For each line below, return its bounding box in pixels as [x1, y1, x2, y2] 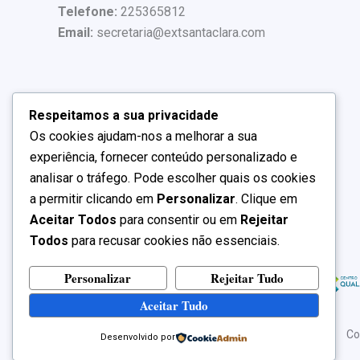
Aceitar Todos [30, 212, 117, 228]
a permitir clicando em [30, 191, 157, 207]
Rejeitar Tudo [210, 268, 284, 287]
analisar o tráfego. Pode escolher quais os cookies [30, 170, 316, 186]
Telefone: [58, 4, 117, 20]
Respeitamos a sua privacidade [29, 108, 219, 124]
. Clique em [235, 191, 297, 207]
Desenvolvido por [100, 332, 176, 342]
